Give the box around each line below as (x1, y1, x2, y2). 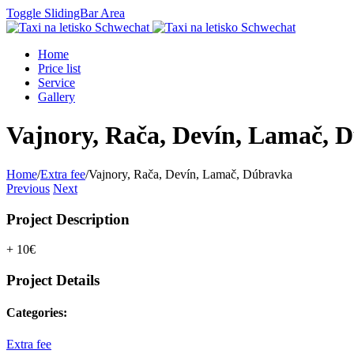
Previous (6, 181, 50, 195)
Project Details (6, 272, 100, 289)
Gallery (38, 90, 75, 104)
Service (38, 76, 75, 89)
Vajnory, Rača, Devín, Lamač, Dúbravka (88, 167, 292, 181)
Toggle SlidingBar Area (6, 6, 125, 20)
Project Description (6, 210, 130, 228)
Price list (38, 62, 81, 75)
